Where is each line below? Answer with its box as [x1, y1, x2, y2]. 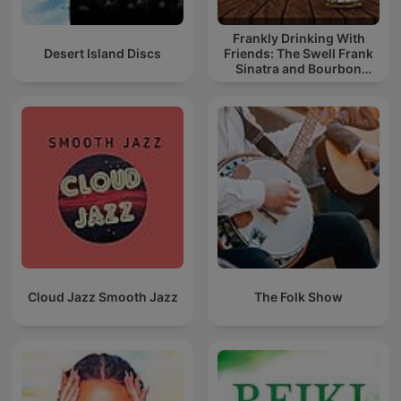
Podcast [273, 76, 324, 92]
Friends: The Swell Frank [224, 46, 373, 62]
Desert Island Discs [44, 46, 161, 62]
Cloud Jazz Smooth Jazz [27, 289, 178, 305]
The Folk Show [254, 289, 343, 305]
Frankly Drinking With [232, 30, 365, 47]
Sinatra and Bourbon [235, 61, 362, 77]
